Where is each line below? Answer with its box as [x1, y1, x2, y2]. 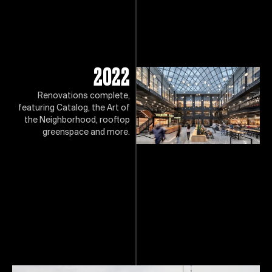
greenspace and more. [42, 127, 130, 137]
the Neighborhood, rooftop [24, 115, 130, 125]
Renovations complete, [38, 91, 130, 101]
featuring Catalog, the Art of [18, 103, 130, 113]
